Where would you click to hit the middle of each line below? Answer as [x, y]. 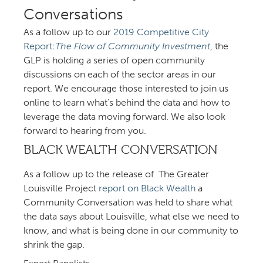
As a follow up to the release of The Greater [116, 174]
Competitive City [161, 32]
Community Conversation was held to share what [128, 203]
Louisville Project [61, 188]
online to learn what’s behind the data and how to [127, 103]
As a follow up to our [68, 32]
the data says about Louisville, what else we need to [131, 217]
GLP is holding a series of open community [114, 60]
